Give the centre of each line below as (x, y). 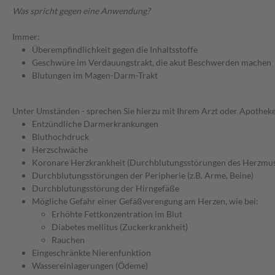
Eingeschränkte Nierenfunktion (91, 253)
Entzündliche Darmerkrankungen (95, 124)
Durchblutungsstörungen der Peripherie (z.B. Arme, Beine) (143, 176)
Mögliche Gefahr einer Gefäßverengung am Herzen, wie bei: (145, 201)
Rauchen (68, 240)
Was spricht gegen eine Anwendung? (81, 11)
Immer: (26, 37)
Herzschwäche (60, 150)
